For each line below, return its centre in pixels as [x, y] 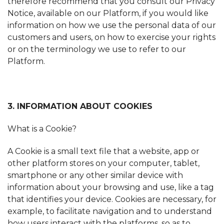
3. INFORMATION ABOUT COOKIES [80, 106]
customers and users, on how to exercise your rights [111, 37]
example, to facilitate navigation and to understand [110, 211]
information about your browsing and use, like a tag [111, 187]
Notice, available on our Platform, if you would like [108, 13]
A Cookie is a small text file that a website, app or [103, 151]
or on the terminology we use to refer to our [97, 49]
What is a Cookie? [42, 128]
